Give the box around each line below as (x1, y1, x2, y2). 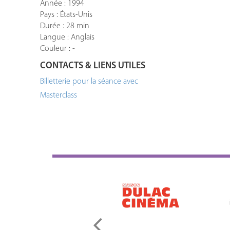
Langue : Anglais (40, 33, 95, 42)
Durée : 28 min (40, 22, 90, 30)
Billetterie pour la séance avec (40, 78, 139, 86)
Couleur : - (40, 45, 75, 53)
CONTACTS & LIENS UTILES (40, 61, 146, 71)
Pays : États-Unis (40, 11, 93, 19)
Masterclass (40, 91, 78, 100)
